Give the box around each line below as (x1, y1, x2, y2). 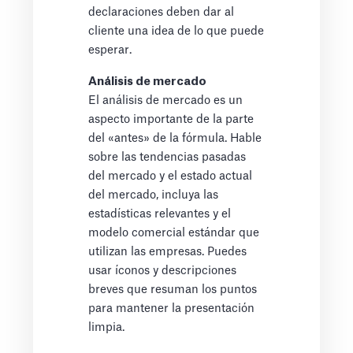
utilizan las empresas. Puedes (88, 246, 247, 258)
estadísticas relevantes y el (88, 208, 232, 221)
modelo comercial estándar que (88, 227, 260, 240)
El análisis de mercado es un (88, 95, 243, 107)
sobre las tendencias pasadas (88, 151, 247, 164)
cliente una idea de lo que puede (88, 25, 265, 38)
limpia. (88, 321, 125, 334)
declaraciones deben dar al (88, 6, 235, 19)
